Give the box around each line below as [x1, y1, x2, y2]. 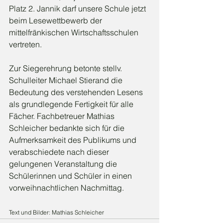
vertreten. [9, 39, 42, 50]
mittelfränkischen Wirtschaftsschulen [9, 27, 140, 38]
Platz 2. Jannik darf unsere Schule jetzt [9, 3, 148, 14]
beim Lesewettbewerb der [9, 15, 104, 26]
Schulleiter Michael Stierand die [9, 75, 124, 86]
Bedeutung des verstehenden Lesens [9, 87, 145, 98]
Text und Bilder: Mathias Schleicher [9, 209, 104, 217]
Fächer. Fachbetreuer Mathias [9, 111, 116, 121]
